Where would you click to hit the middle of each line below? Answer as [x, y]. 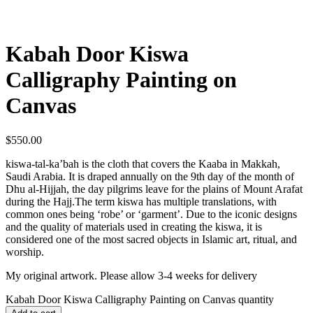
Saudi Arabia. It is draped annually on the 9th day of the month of [150, 176]
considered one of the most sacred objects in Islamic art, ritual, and [151, 239]
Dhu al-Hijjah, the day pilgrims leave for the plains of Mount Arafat [154, 189]
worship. [25, 252]
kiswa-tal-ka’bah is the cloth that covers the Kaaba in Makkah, [143, 163]
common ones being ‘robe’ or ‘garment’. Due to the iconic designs [151, 214]
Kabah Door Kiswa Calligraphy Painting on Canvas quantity [140, 299]
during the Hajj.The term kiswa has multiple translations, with [141, 201]
